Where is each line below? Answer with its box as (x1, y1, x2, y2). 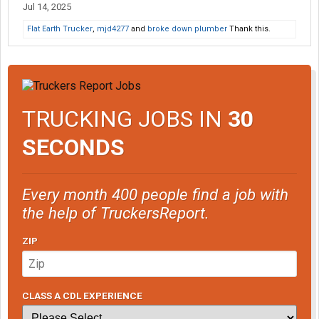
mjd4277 (97, 24, 129, 34)
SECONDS (22, 133, 125, 161)
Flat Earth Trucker (27, 24, 93, 34)
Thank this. (227, 24, 271, 34)
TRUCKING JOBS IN (22, 105, 228, 132)
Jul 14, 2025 (23, 1, 71, 13)
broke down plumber (147, 24, 227, 34)
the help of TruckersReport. (22, 203, 209, 222)
